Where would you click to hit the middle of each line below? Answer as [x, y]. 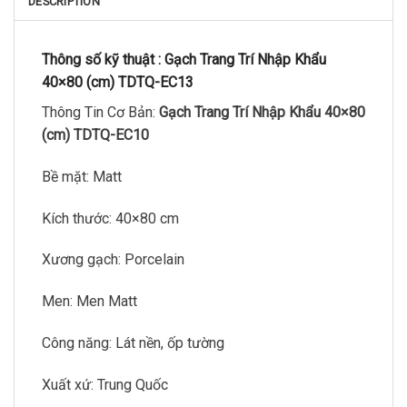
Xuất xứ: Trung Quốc [105, 384]
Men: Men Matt [89, 302]
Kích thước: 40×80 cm [110, 218]
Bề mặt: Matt [82, 176]
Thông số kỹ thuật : [103, 60]
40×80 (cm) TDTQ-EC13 [118, 82]
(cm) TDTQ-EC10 [95, 135]
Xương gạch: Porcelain [113, 260]
